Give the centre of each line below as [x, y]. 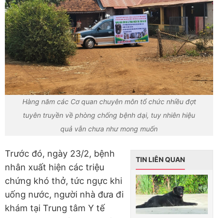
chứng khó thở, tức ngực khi [64, 181]
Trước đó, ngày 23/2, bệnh [60, 154]
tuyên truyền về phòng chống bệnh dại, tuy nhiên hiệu [109, 115]
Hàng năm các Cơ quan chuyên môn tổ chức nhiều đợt [109, 102]
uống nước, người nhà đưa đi [64, 195]
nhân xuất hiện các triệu [54, 167]
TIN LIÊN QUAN [160, 160]
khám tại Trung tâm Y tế [55, 208]
